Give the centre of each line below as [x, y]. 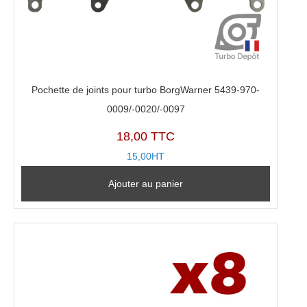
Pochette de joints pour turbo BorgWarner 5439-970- [146, 90]
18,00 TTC [146, 137]
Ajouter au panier [146, 184]
